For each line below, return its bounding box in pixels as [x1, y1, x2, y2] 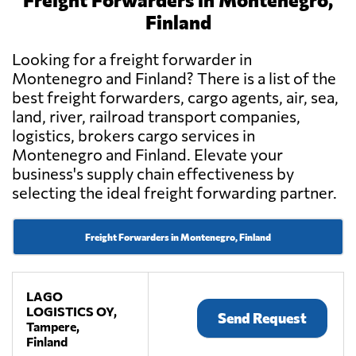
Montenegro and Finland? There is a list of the [12, 68, 336, 88]
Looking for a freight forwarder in [12, 49, 252, 69]
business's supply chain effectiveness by [12, 164, 294, 184]
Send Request [218, 309, 307, 327]
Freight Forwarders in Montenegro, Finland [85, 231, 271, 243]
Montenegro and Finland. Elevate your [12, 145, 283, 164]
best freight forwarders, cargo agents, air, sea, [12, 87, 339, 107]
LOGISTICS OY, [26, 304, 118, 319]
